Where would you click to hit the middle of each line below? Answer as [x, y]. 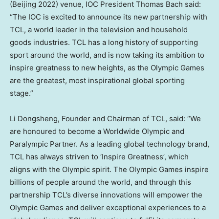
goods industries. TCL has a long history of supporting [104, 42]
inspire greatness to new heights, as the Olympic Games [107, 67]
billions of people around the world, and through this [100, 182]
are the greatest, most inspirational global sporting [97, 80]
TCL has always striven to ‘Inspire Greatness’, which [99, 156]
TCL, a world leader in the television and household [99, 29]
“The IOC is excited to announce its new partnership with [109, 17]
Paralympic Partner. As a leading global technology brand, [109, 144]
